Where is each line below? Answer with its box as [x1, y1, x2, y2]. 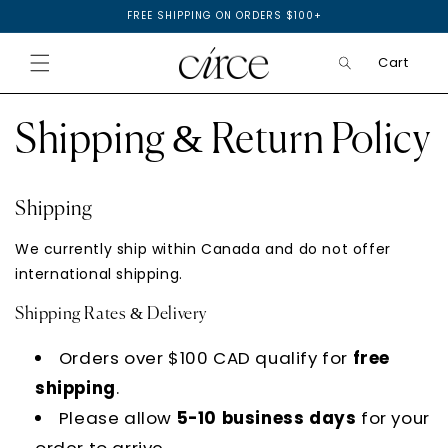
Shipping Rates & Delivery [15, 305, 207, 323]
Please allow [58, 405, 177, 430]
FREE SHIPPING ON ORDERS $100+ [126, 9, 322, 22]
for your [356, 405, 430, 430]
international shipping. [15, 263, 183, 284]
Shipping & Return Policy [15, 120, 431, 161]
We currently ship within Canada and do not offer [15, 238, 391, 259]
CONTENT [25, 16, 95, 34]
